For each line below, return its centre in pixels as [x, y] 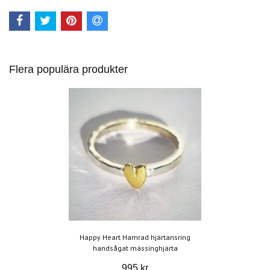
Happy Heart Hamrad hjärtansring [135, 237]
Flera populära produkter [68, 70]
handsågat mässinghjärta [135, 248]
